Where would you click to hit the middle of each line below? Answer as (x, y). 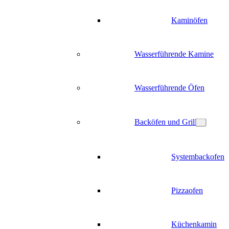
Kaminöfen (189, 20)
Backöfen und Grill (166, 122)
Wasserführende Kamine (174, 54)
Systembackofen (198, 157)
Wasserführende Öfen (169, 88)
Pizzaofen (187, 190)
